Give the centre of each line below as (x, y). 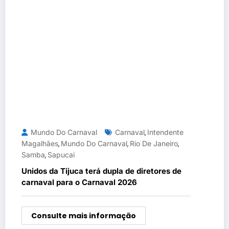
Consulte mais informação (84, 216)
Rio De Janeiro (154, 144)
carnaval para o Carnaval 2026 (79, 182)
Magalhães (40, 144)
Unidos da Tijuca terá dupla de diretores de (101, 171)
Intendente (165, 132)
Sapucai (61, 155)
